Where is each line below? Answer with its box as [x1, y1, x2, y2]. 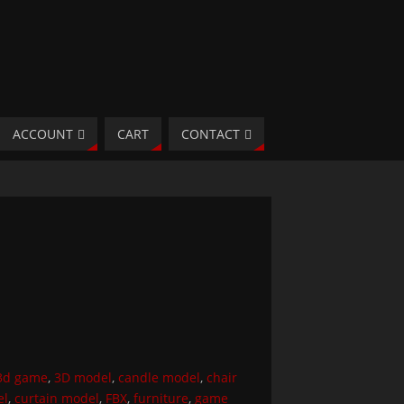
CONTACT [181, 125, 240, 142]
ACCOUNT [13, 125, 73, 142]
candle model [118, 369, 201, 386]
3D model [54, 369, 113, 386]
